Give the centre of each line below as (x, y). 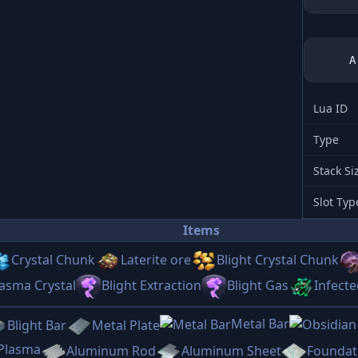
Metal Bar (260, 324)
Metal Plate (126, 326)
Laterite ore (156, 260)
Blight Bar (37, 326)
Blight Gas (258, 286)
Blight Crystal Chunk (278, 260)
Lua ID (330, 108)
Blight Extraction (151, 286)
